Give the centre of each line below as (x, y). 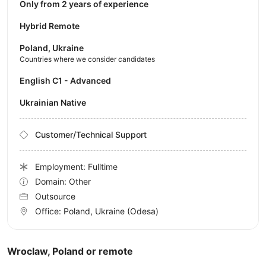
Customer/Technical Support (91, 135)
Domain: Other (63, 182)
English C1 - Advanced (68, 81)
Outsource (55, 197)
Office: (49, 211)
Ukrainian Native (56, 103)
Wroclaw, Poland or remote (70, 251)
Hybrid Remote (50, 26)
